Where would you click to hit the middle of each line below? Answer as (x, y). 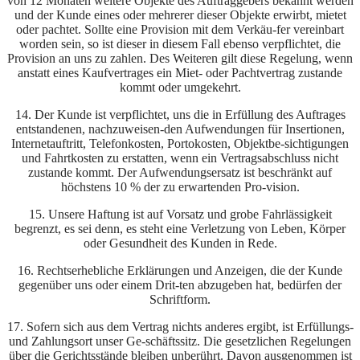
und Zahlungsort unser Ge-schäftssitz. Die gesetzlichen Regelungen (180, 342)
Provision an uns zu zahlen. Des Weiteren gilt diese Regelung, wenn (180, 59)
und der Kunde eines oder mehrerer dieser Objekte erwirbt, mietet (180, 15)
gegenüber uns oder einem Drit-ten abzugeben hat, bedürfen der (180, 285)
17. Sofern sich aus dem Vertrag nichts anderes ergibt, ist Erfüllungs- (180, 327)
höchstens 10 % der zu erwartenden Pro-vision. (180, 187)
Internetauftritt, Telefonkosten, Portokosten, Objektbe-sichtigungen (180, 144)
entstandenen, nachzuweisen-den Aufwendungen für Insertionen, (180, 129)
